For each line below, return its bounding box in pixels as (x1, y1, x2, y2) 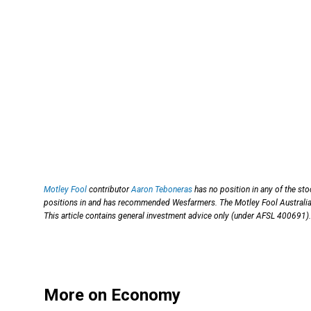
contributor (87, 185, 131, 195)
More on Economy (44, 285, 180, 305)
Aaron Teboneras (131, 185, 192, 195)
